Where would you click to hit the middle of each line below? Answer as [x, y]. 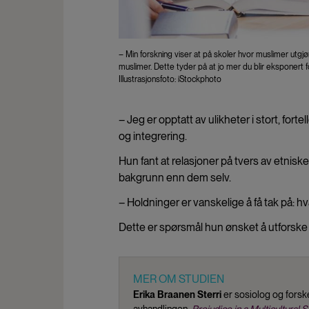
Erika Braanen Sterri [177, 295]
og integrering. [153, 137]
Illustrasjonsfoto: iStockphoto [170, 80]
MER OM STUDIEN [179, 279]
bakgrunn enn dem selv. [175, 178]
